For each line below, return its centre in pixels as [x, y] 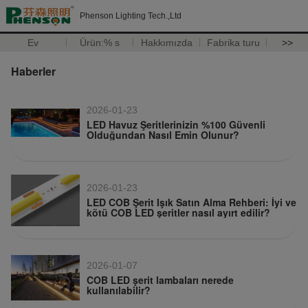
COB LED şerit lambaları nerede [160, 280]
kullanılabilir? [119, 290]
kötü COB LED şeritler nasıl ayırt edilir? [178, 212]
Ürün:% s [100, 43]
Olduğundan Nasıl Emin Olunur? [163, 135]
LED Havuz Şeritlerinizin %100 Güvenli [176, 124]
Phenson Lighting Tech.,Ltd [131, 16]
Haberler [33, 71]
